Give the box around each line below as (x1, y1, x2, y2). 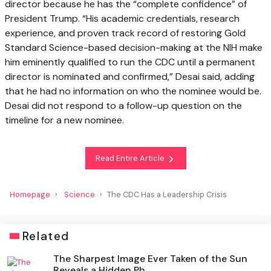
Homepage (10, 189, 50, 200)
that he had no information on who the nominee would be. (5, 85, 261, 98)
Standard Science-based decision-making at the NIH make (5, 41, 263, 54)
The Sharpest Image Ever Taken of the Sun (53, 252, 247, 265)
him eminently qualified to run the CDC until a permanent (5, 56, 255, 69)
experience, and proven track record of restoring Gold (5, 27, 246, 40)
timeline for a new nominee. (5, 114, 124, 127)
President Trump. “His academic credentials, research (5, 12, 240, 25)
